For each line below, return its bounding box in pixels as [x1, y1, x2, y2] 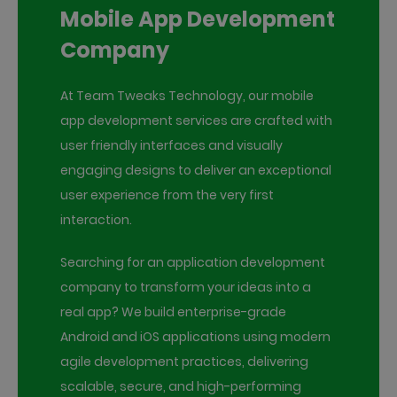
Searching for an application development [60, 253, 325, 272]
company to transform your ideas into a [60, 278, 311, 297]
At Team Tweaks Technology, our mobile [60, 87, 314, 105]
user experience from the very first [60, 186, 274, 205]
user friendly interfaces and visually [60, 136, 283, 155]
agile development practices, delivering [60, 353, 308, 371]
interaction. [60, 211, 132, 230]
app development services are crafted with [60, 112, 332, 130]
